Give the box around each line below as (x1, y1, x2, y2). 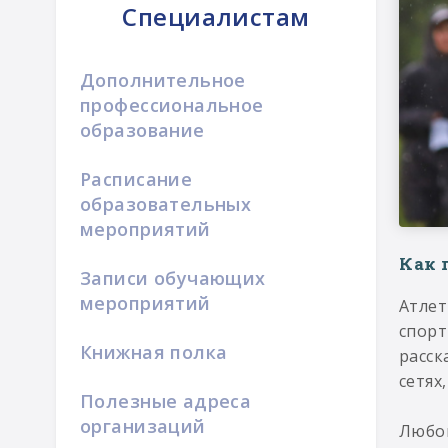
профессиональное (80, 93, 264, 117)
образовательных (80, 192, 252, 216)
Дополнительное (80, 68, 246, 92)
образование (80, 118, 205, 142)
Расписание (80, 167, 193, 191)
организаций (80, 414, 206, 438)
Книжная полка (80, 340, 228, 364)
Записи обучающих (80, 266, 266, 290)
